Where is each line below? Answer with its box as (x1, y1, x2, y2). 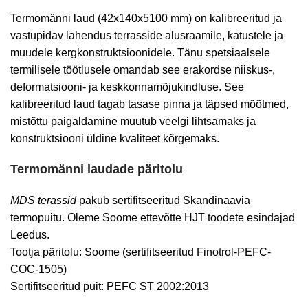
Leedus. (10, 229, 49, 241)
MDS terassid (10, 195, 76, 206)
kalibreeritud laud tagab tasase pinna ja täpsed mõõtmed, (10, 98, 289, 110)
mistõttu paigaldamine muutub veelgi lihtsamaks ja (10, 115, 256, 127)
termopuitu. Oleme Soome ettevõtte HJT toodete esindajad (10, 212, 295, 223)
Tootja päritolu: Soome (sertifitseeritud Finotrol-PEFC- (10, 246, 271, 258)
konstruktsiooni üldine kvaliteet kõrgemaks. (10, 133, 219, 144)
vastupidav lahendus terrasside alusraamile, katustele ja (10, 30, 283, 41)
